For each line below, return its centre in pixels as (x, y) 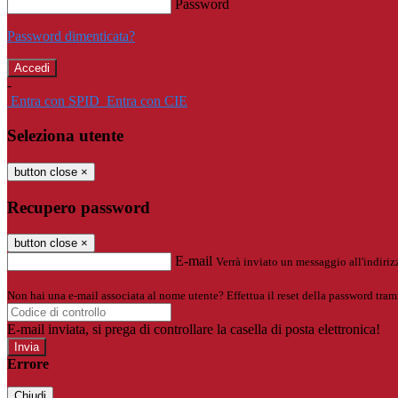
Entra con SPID (55, 101)
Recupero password (79, 207)
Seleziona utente (65, 136)
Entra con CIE (147, 101)
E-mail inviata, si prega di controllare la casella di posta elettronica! (194, 330)
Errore (28, 364)
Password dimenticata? (71, 36)
